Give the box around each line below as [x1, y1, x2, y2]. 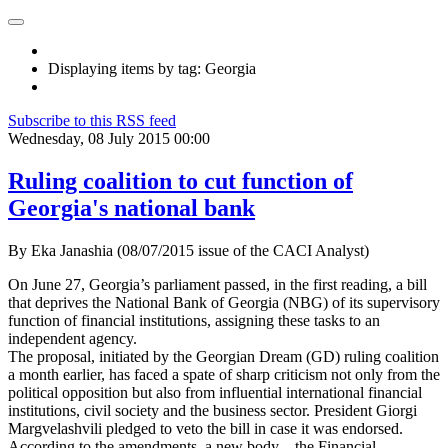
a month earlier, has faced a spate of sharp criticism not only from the [8, 365, 440, 383]
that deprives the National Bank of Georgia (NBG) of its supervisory [8, 293, 440, 311]
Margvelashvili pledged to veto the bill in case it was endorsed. [8, 419, 403, 437]
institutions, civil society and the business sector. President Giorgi [8, 401, 417, 419]
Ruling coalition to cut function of [8, 167, 353, 194]
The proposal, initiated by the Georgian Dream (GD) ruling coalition [8, 347, 439, 365]
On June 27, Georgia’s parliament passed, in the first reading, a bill [8, 275, 427, 293]
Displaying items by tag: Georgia [48, 60, 256, 77]
